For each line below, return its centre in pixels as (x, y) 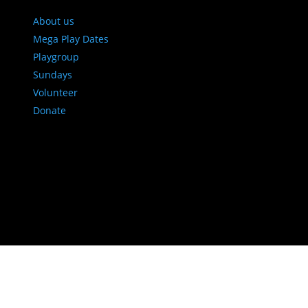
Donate (49, 110)
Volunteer (55, 92)
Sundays (52, 74)
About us (53, 21)
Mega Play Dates (70, 38)
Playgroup (56, 56)
